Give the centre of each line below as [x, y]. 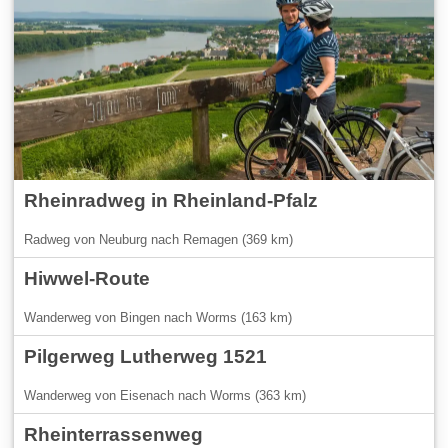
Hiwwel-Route [87, 278]
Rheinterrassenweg [114, 434]
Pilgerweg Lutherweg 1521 [146, 356]
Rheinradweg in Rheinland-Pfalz [171, 200]
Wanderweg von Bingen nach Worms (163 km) [158, 317]
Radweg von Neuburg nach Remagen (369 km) [159, 239]
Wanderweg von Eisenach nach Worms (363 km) [165, 395]
